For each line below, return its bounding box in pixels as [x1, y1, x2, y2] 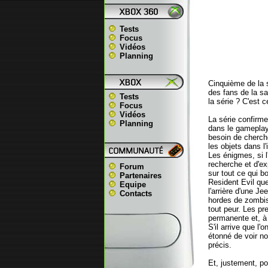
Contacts [119, 189, 152, 198]
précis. [208, 240, 232, 249]
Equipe [119, 180, 146, 189]
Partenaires [119, 171, 162, 180]
